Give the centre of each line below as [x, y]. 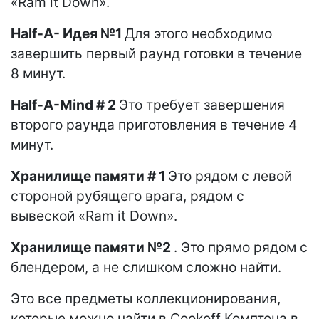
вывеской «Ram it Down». [94, 216]
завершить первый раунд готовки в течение [156, 54]
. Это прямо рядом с [241, 247]
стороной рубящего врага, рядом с [127, 196]
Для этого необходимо [198, 34]
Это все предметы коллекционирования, [146, 299]
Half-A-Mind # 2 [65, 105]
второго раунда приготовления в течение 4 [154, 125]
